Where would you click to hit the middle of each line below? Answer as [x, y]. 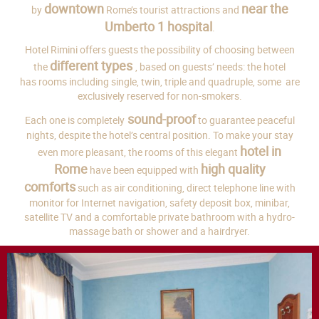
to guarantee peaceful [245, 120]
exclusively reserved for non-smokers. [159, 95]
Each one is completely [74, 120]
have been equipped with [144, 169]
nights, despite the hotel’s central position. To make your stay [159, 135]
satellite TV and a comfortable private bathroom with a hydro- [159, 216]
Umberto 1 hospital [158, 26]
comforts [49, 186]
